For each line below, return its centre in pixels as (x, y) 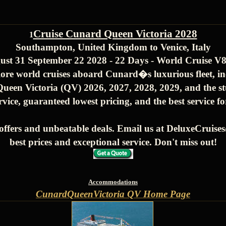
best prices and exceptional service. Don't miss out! (113, 142)
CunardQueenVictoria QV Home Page (113, 194)
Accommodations (113, 182)
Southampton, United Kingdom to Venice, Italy (113, 47)
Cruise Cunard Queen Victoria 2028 (115, 34)
